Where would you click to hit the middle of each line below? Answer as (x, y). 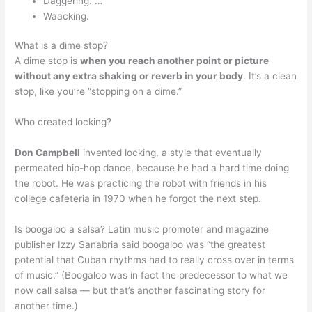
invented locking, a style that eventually (171, 152)
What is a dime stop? (62, 46)
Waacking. (67, 16)
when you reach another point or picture (175, 61)
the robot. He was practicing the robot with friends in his (141, 183)
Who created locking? (63, 122)
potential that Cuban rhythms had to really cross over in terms (155, 259)
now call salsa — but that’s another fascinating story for (140, 290)
